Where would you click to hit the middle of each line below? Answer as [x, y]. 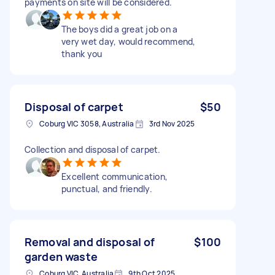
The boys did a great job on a [120, 29]
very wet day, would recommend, [129, 41]
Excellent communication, [114, 176]
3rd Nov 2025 [172, 123]
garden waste [61, 256]
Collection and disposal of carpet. [93, 149]
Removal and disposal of [90, 242]
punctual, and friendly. [107, 188]
